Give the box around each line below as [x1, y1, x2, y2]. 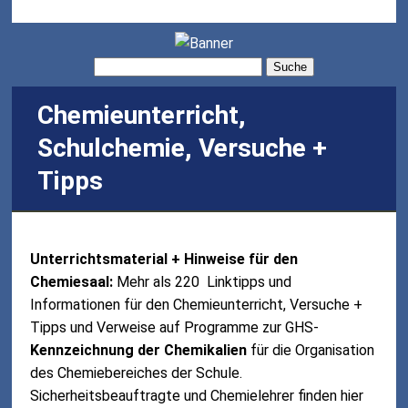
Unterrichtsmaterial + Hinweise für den [30, 250, 299, 268]
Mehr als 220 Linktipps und [117, 272, 292, 291]
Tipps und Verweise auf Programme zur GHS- [30, 318, 320, 336]
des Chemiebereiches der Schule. [30, 363, 243, 382]
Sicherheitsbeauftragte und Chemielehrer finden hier [30, 386, 364, 404]
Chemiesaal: [30, 272, 117, 291]
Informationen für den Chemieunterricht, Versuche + [30, 295, 363, 313]
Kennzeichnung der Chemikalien [30, 341, 248, 359]
